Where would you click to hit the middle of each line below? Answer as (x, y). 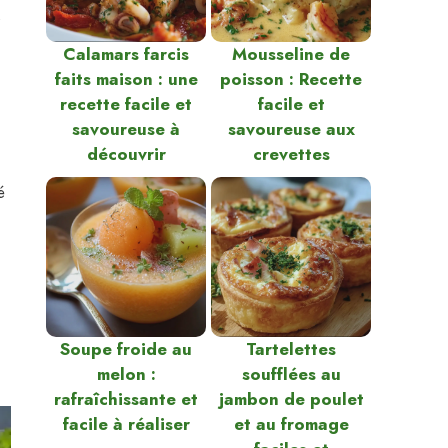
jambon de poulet (291, 399)
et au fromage (291, 424)
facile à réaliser (126, 424)
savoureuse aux (291, 129)
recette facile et (126, 104)
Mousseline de (291, 54)
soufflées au (291, 374)
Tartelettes (291, 349)
